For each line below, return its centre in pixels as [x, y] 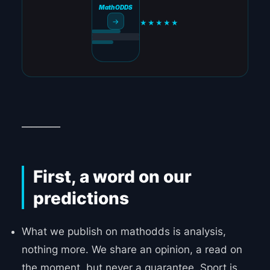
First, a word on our [112, 177]
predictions [81, 199]
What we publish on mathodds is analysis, [124, 232]
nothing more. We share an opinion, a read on [132, 250]
